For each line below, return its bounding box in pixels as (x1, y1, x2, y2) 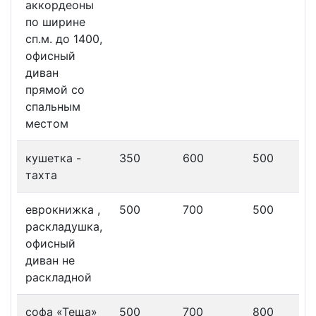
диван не (25, 253, 75, 268)
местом (25, 116, 68, 131)
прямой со (25, 83, 85, 97)
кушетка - (25, 151, 81, 166)
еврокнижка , (25, 202, 100, 217)
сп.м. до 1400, (25, 32, 102, 47)
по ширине (25, 15, 85, 30)
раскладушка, (25, 219, 102, 234)
